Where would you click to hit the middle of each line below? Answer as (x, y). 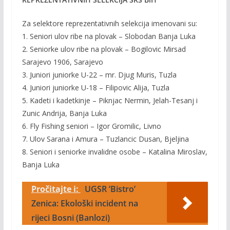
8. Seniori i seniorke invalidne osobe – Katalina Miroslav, (114, 152)
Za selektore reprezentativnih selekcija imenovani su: (109, 23)
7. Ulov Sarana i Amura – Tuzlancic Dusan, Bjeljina (105, 139)
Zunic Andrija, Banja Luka (64, 113)
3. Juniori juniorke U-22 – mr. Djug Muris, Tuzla (99, 75)
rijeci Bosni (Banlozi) (70, 218)
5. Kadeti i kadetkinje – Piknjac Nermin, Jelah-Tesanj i (110, 100)
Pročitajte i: (56, 189)
